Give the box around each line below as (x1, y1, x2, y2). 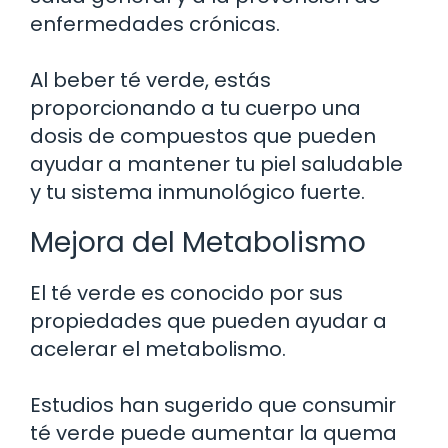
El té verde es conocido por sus (30, 278, 343, 307)
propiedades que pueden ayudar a (30, 306, 387, 335)
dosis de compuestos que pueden (30, 121, 376, 150)
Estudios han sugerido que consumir (30, 390, 396, 419)
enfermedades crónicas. (30, 9, 280, 38)
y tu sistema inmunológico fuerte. (30, 177, 365, 206)
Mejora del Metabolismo (30, 222, 366, 262)
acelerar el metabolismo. (30, 334, 286, 363)
